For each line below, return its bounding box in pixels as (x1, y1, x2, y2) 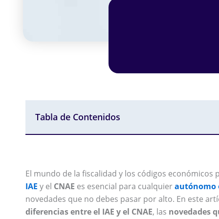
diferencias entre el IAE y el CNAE (25, 206, 153, 218)
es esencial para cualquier (75, 181, 175, 192)
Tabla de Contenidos (35, 111, 120, 123)
